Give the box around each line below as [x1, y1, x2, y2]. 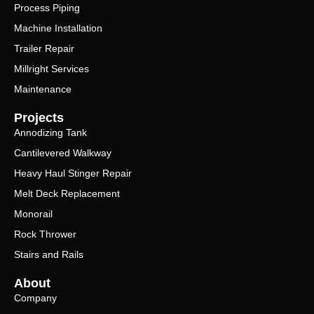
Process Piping [14, 1, 80, 13]
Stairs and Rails [14, 248, 83, 260]
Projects [14, 110, 64, 125]
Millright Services [14, 62, 89, 74]
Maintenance [14, 83, 71, 95]
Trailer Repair [14, 42, 74, 54]
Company [14, 292, 57, 303]
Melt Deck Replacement [14, 187, 120, 199]
